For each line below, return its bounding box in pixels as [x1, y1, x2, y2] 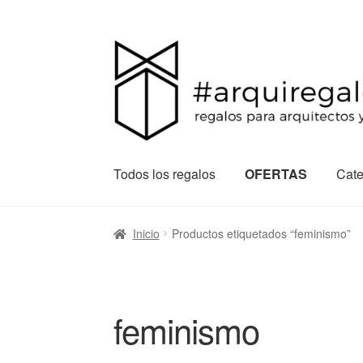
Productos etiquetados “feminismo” [171, 225, 351, 242]
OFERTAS [245, 164, 308, 183]
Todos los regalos [113, 164, 216, 183]
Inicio [132, 225, 160, 242]
